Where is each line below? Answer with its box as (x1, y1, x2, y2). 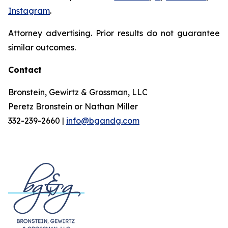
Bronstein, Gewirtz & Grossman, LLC (8, 87, 148, 97)
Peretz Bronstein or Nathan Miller (8, 101, 138, 111)
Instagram (8, 6, 50, 16)
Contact (8, 65, 42, 75)
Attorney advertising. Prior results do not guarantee (8, 28, 220, 38)
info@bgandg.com (66, 116, 139, 126)
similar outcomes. (8, 42, 76, 52)
